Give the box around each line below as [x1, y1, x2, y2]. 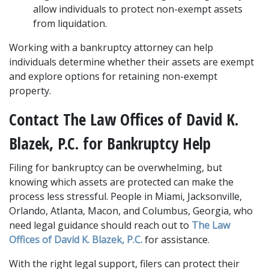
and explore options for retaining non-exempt [9, 70, 217, 83]
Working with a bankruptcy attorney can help [9, 41, 213, 54]
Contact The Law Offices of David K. [9, 108, 238, 130]
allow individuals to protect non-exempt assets [33, 2, 243, 16]
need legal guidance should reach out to [9, 219, 192, 232]
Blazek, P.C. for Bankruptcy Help [9, 132, 211, 154]
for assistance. [142, 233, 212, 246]
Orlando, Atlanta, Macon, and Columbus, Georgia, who [9, 204, 253, 217]
